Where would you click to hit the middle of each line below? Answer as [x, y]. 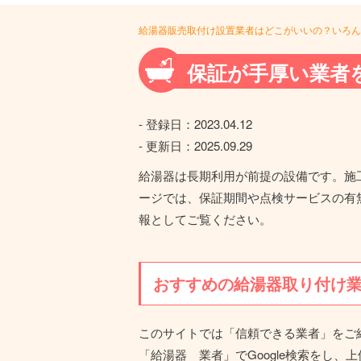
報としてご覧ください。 [205, 219]
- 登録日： [166, 124]
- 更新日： [166, 146]
